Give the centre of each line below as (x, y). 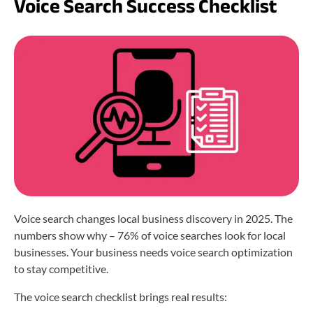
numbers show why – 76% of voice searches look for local (150, 235)
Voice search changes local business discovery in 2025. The (153, 219)
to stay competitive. (61, 269)
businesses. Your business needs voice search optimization (153, 252)
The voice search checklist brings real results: (121, 297)
